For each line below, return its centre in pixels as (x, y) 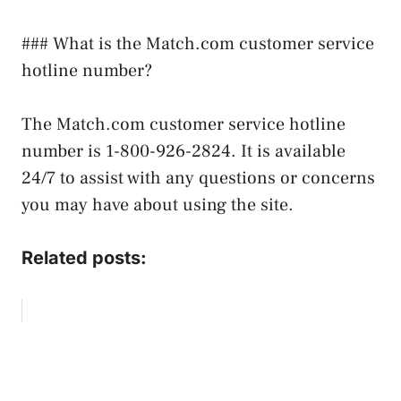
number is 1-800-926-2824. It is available (183, 151)
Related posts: (84, 257)
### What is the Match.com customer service (198, 43)
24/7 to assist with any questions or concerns (198, 178)
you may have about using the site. (158, 205)
